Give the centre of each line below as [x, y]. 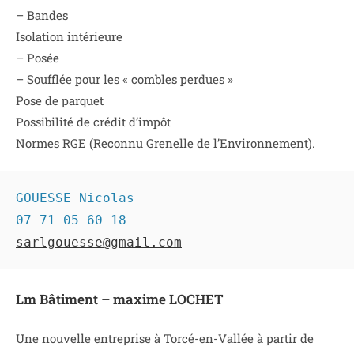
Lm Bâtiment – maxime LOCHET [120, 299]
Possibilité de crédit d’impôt [93, 121]
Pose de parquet [60, 100]
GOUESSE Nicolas [75, 198]
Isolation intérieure [69, 36]
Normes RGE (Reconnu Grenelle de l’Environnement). [166, 143]
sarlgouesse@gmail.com [99, 243]
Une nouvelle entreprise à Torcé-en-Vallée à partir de [165, 339]
